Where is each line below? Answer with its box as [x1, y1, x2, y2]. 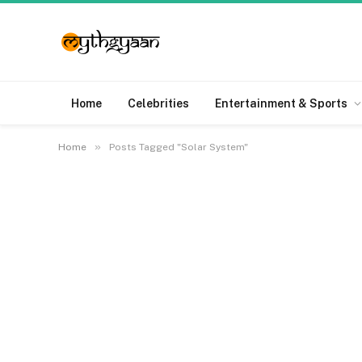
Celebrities [128, 96, 189, 110]
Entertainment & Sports [215, 96, 347, 110]
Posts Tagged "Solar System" [109, 141, 248, 153]
